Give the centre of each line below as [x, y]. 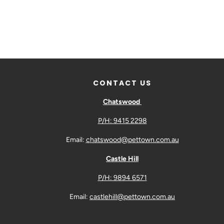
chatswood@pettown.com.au [132, 140]
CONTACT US [122, 83]
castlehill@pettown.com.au [132, 197]
